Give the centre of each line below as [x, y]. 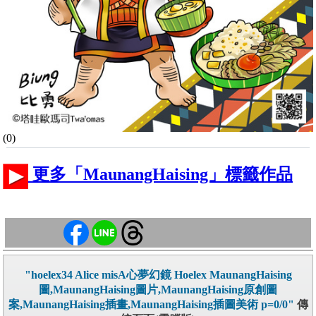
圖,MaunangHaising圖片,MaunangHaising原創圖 [158, 290]
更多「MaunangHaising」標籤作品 [160, 175]
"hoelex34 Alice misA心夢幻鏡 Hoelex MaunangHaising [158, 275]
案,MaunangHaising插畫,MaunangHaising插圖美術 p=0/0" [151, 305]
